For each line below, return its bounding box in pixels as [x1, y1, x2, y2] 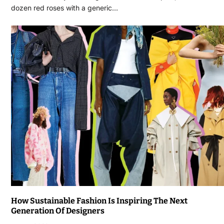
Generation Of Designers [10, 206, 104, 216]
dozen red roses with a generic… [10, 3, 118, 12]
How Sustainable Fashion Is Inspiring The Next [10, 196, 187, 206]
